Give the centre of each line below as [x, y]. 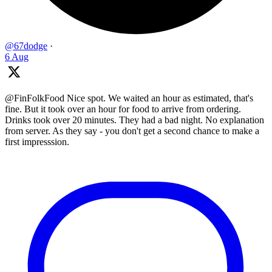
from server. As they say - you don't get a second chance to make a [132, 131]
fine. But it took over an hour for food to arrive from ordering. [123, 109]
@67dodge [26, 46]
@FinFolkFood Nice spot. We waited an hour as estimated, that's [129, 98]
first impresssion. [37, 141]
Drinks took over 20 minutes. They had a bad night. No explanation [134, 120]
